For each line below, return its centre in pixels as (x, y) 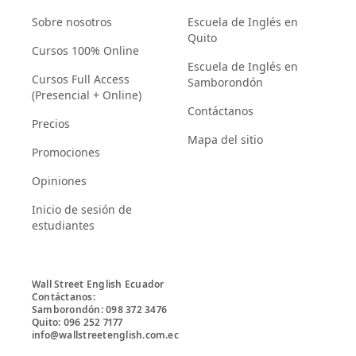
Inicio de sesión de (82, 209)
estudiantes (63, 225)
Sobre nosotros (72, 21)
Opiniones (59, 180)
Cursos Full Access (81, 79)
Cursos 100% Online (85, 50)
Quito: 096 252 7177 (77, 322)
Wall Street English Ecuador (98, 284)
